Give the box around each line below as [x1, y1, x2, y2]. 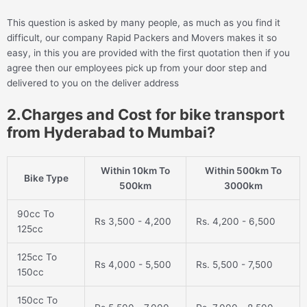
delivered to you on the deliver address [7, 77, 179, 88]
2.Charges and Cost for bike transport [7, 105, 285, 123]
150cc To [16, 294, 58, 306]
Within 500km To [204, 164, 282, 176]
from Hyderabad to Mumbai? [7, 123, 215, 141]
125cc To [16, 251, 57, 262]
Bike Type [23, 172, 69, 184]
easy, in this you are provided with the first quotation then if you [7, 47, 290, 58]
